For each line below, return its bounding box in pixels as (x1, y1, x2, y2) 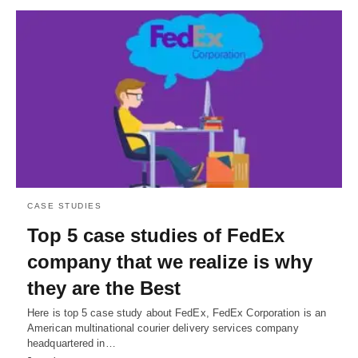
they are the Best (27, 276, 181, 299)
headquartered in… (27, 336, 116, 349)
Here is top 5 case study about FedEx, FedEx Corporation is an (27, 306, 327, 319)
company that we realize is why (27, 250, 312, 272)
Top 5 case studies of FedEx (27, 224, 284, 246)
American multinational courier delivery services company (27, 321, 299, 334)
